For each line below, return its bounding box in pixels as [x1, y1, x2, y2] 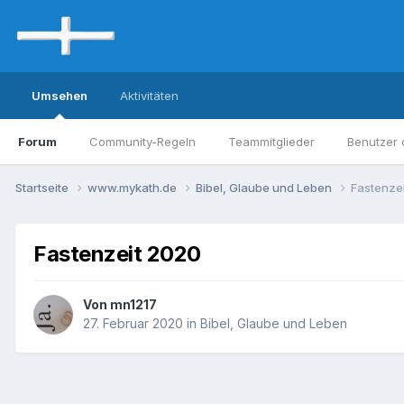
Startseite [15, 179, 71, 195]
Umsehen [32, 88, 87, 103]
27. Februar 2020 [83, 316, 183, 332]
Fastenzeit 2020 [33, 240, 201, 267]
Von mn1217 [83, 297, 157, 313]
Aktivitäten [120, 88, 179, 103]
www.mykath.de [87, 179, 179, 195]
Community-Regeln [89, 134, 196, 149]
